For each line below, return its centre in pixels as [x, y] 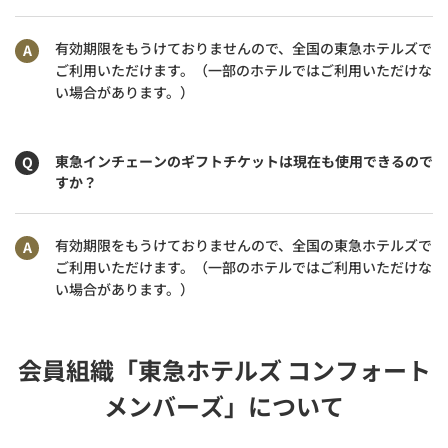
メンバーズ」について [224, 405]
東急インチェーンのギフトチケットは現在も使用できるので [244, 161]
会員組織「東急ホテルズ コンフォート [224, 369]
